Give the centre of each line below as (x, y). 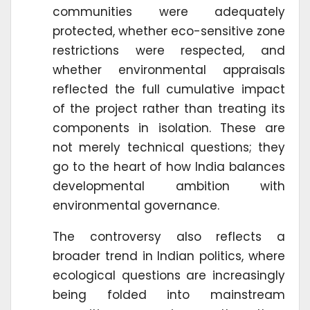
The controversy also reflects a (169, 236)
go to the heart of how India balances (169, 166)
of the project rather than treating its (169, 108)
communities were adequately (169, 11)
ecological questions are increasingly (169, 275)
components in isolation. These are (169, 128)
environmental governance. (136, 205)
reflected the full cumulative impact (169, 89)
